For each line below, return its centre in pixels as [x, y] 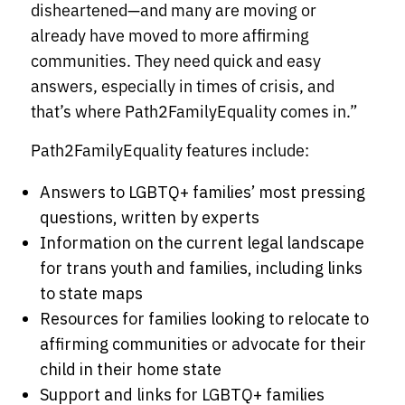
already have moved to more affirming [170, 35]
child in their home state [131, 370]
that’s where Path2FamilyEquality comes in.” [194, 111]
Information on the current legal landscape [202, 243]
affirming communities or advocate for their [203, 344]
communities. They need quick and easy [176, 60]
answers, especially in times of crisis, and [183, 85]
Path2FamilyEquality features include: [170, 150]
